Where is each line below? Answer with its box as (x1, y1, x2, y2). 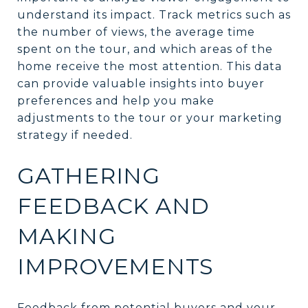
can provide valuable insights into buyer (17, 76, 265, 90)
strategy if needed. (17, 128, 133, 142)
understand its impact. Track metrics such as (17, 8, 291, 21)
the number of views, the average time (17, 25, 255, 38)
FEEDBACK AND (17, 192, 210, 219)
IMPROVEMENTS (17, 252, 214, 280)
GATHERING (17, 162, 160, 189)
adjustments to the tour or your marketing (17, 111, 283, 124)
